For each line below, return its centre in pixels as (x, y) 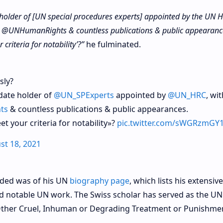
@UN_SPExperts (84, 95)
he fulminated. (112, 44)
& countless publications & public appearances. (98, 109)
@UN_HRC (187, 95)
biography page (99, 180)
